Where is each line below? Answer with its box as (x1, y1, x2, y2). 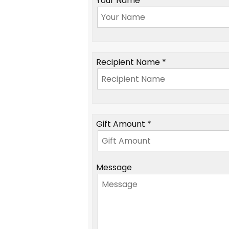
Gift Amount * (96, 118, 152, 130)
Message (96, 162, 132, 174)
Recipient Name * (96, 56, 167, 68)
